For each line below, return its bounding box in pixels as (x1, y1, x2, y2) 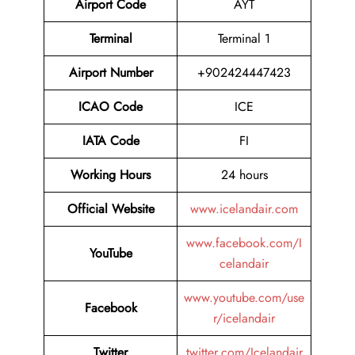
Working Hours (71, 166, 151, 185)
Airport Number (68, 63, 153, 82)
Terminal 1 (218, 29, 270, 48)
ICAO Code (78, 97, 143, 116)
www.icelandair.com (190, 200, 298, 219)
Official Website (67, 200, 155, 219)
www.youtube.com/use (184, 288, 304, 307)
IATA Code (82, 132, 139, 151)
